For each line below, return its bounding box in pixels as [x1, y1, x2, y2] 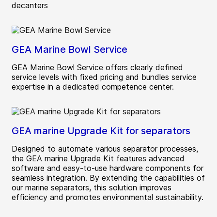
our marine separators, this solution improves [12, 182, 171, 192]
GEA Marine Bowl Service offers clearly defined [12, 62, 183, 72]
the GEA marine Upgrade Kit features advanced [12, 153, 185, 163]
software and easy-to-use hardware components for [12, 163, 203, 173]
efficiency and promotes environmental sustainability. [12, 192, 203, 202]
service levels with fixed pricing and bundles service [12, 72, 197, 82]
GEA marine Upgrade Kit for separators [12, 124, 190, 137]
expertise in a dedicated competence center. [12, 81, 174, 92]
